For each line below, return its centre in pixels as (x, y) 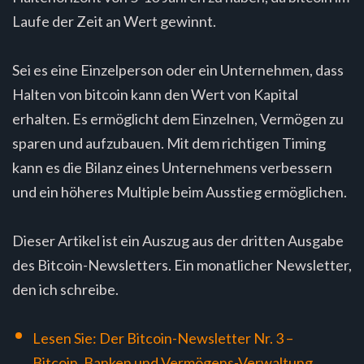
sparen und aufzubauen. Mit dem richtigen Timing (169, 143)
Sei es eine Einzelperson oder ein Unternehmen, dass (178, 70)
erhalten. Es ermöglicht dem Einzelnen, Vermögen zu (178, 119)
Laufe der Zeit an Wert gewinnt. (114, 22)
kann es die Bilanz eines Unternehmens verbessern (172, 168)
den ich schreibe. (65, 290)
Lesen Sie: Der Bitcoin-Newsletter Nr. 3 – (163, 338)
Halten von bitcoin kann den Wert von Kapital (155, 95)
